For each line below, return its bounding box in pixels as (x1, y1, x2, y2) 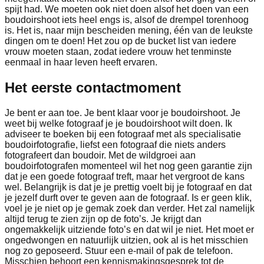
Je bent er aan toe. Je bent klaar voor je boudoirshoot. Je (5, 108, 240, 118)
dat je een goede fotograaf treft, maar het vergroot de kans (5, 171, 245, 182)
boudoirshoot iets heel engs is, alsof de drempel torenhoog (5, 15, 249, 25)
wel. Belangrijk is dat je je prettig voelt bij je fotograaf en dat (5, 182, 252, 193)
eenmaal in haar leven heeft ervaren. (5, 57, 157, 68)
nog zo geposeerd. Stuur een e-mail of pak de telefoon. (5, 246, 233, 256)
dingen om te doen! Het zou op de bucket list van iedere (5, 36, 236, 47)
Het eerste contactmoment (5, 80, 181, 96)
